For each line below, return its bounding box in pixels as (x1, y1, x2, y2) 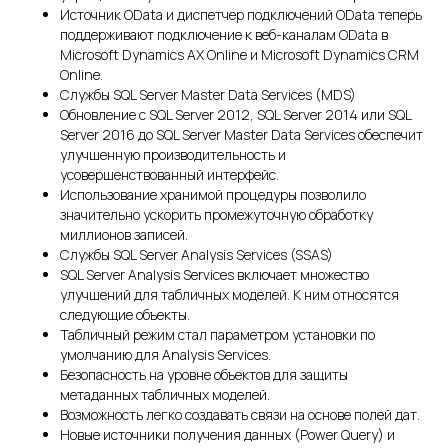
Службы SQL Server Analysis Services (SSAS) (60, 245, 333, 265)
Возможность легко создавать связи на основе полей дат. (60, 405, 420, 425)
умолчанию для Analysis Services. (60, 345, 271, 365)
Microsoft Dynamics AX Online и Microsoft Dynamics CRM (60, 45, 419, 65)
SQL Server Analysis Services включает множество (60, 265, 369, 285)
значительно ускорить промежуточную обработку (60, 205, 373, 225)
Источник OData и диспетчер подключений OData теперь (60, 5, 422, 25)
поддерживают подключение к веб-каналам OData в (60, 25, 388, 45)
